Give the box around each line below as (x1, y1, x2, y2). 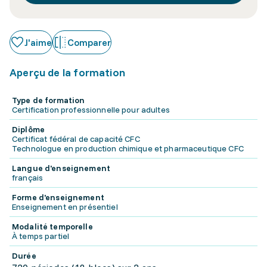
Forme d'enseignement (12, 192, 104, 203)
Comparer (67, 36, 111, 48)
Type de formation (12, 95, 85, 105)
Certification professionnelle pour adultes (12, 104, 170, 115)
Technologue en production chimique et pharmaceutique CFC (12, 143, 244, 154)
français (12, 172, 44, 183)
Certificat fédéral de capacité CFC (12, 133, 140, 144)
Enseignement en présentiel (12, 201, 118, 212)
